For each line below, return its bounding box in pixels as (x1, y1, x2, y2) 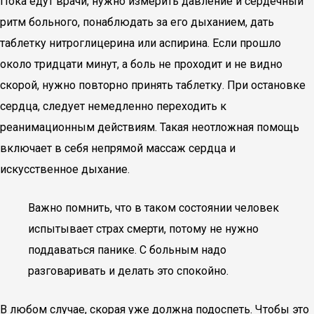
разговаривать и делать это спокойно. (28, 264, 228, 278)
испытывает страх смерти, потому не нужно (28, 222, 259, 235)
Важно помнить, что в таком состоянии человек (28, 201, 279, 214)
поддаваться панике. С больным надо (28, 243, 226, 257)
